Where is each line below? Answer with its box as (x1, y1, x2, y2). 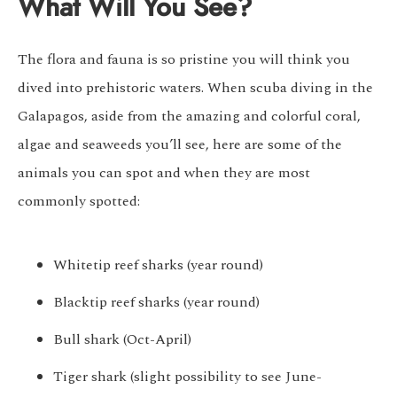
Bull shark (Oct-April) (53, 329, 191, 351)
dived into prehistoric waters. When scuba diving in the (18, 77, 373, 99)
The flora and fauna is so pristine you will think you (18, 49, 350, 71)
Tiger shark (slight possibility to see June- (53, 366, 322, 388)
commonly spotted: (18, 191, 140, 213)
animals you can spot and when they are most (18, 162, 310, 184)
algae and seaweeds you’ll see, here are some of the (18, 134, 342, 156)
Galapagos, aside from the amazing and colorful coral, (18, 105, 361, 128)
